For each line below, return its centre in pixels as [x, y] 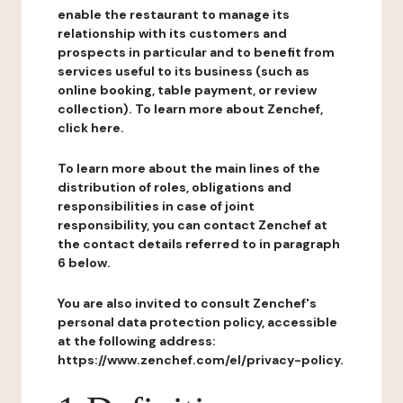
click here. [91, 128]
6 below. [84, 263]
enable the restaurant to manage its [174, 14]
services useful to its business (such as [184, 71]
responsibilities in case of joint [156, 206]
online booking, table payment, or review [187, 90]
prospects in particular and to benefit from [196, 52]
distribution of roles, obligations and [175, 187]
